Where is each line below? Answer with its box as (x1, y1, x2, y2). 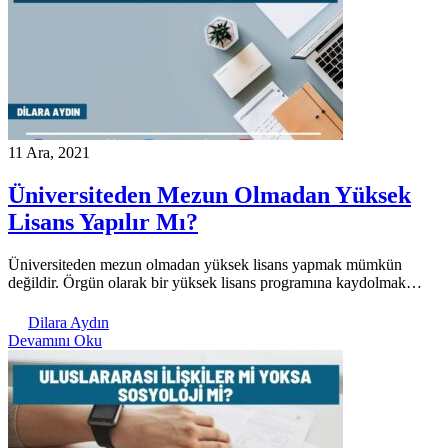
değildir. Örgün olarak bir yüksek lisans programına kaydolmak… (8, 274, 422, 292)
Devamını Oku (8, 332, 102, 350)
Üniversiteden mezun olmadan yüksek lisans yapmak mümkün (8, 256, 402, 274)
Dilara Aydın (28, 314, 109, 332)
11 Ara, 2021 (8, 144, 90, 162)
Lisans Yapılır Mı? (8, 209, 198, 236)
